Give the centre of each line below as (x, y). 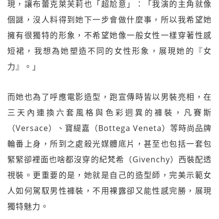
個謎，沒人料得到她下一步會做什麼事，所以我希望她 (109, 19)
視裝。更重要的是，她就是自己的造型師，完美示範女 (109, 175)
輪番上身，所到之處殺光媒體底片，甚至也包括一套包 (109, 143)
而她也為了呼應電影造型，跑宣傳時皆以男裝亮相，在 (109, 97)
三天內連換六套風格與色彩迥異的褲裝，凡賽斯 (109, 112)
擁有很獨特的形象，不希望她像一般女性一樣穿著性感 (109, 35)
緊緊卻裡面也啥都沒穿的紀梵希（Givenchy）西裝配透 (109, 159)
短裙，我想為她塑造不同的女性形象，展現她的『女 (109, 51)
